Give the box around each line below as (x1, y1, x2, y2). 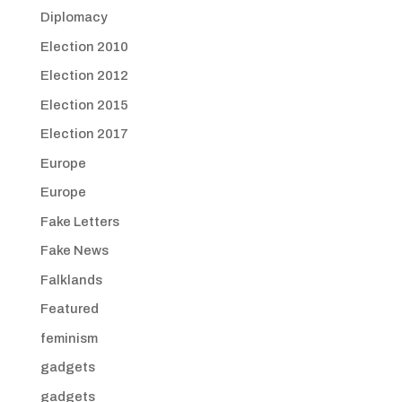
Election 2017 (39, 127, 128, 141)
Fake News (39, 243, 109, 258)
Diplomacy (39, 10, 108, 24)
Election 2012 (39, 68, 128, 83)
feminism (39, 330, 98, 345)
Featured (39, 301, 99, 316)
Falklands (39, 272, 102, 287)
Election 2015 (39, 97, 128, 112)
